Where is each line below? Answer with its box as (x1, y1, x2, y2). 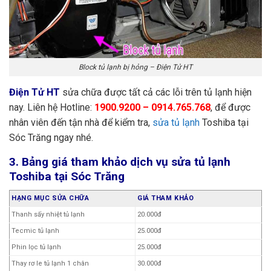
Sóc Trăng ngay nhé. (9, 132, 93, 144)
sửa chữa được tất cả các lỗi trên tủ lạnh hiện (60, 87, 252, 99)
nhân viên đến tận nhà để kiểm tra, (9, 117, 152, 129)
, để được (211, 102, 250, 114)
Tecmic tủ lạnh (11, 226, 59, 235)
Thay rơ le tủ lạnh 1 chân (11, 259, 89, 267)
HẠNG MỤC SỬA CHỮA (11, 194, 90, 202)
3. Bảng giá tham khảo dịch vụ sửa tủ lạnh (9, 155, 230, 169)
